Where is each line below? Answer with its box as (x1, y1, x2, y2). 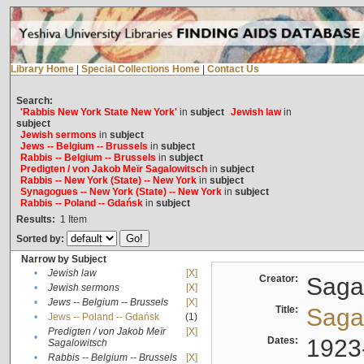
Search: (15, 95, 53, 107)
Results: (15, 214, 55, 226)
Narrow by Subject (20, 253, 106, 266)
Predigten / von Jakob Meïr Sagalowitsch (19, 163, 207, 175)
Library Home (10, 63, 74, 76)
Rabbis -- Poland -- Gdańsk (19, 197, 143, 210)
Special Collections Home (80, 63, 200, 76)
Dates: (266, 335, 303, 347)
